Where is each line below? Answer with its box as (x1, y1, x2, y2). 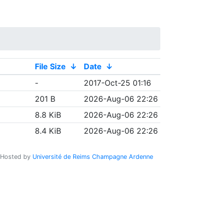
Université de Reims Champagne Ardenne (32, 153, 153, 160)
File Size (34, 62, 66, 71)
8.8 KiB (34, 110, 61, 120)
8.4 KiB (34, 126, 61, 136)
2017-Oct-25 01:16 (83, 78, 151, 88)
